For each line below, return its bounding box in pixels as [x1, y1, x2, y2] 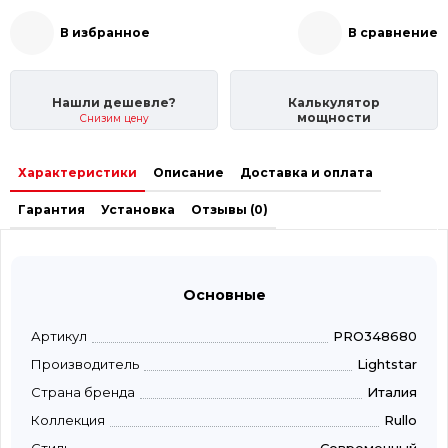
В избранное [60, 24, 150, 40]
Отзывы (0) [191, 202, 268, 218]
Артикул [31, 328, 87, 345]
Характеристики [18, 165, 137, 181]
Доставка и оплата [240, 165, 373, 181]
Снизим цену [79, 112, 149, 126]
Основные [182, 286, 266, 305]
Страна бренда [31, 384, 135, 401]
